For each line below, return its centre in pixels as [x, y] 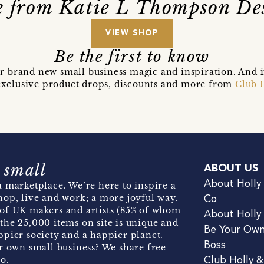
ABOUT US [231, 169]
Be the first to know [132, 56]
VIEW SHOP [132, 33]
